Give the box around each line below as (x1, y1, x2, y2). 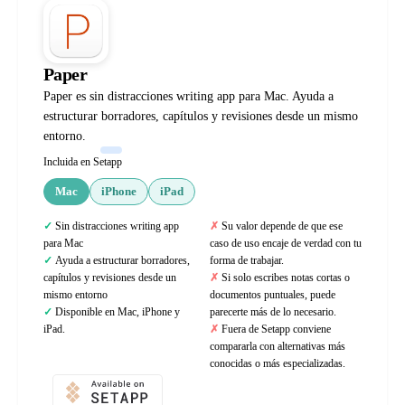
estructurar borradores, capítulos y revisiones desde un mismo (43, 109, 358, 123)
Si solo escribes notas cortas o (221, 271, 350, 284)
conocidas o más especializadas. (210, 357, 345, 370)
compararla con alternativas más (210, 340, 345, 353)
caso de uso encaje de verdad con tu (210, 237, 362, 250)
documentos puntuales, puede (210, 288, 335, 301)
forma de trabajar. (210, 254, 284, 267)
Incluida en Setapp (43, 155, 122, 168)
